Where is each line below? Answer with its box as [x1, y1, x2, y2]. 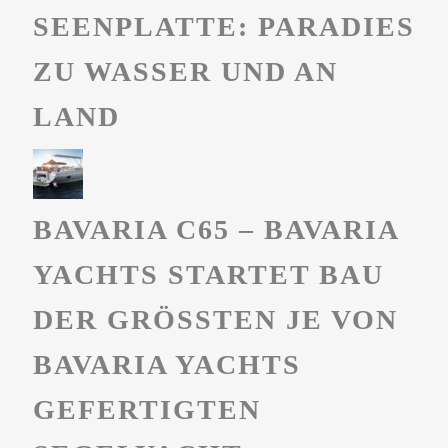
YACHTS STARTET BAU [32, 259, 384, 291]
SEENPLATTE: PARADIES [32, 11, 415, 43]
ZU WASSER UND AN [32, 56, 338, 88]
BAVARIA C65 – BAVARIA [32, 214, 398, 246]
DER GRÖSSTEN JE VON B [32, 304, 398, 336]
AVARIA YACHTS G [32, 349, 301, 381]
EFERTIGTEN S [32, 394, 261, 426]
